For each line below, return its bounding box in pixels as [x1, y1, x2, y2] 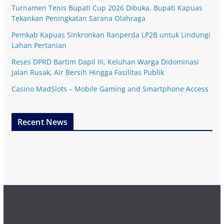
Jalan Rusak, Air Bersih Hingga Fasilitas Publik [11, 67, 164, 77]
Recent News [17, 116, 68, 127]
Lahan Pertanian [11, 40, 66, 50]
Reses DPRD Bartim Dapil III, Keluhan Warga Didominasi [11, 56, 199, 66]
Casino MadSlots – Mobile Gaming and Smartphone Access [11, 83, 208, 93]
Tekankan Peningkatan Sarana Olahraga [11, 13, 145, 23]
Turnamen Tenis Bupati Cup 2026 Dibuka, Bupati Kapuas [11, 2, 202, 12]
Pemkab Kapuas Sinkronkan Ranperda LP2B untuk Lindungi [11, 29, 210, 39]
